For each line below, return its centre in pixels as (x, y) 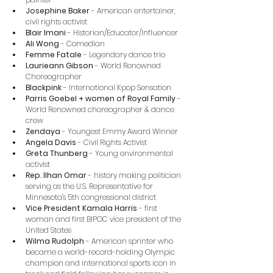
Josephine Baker (58, 10)
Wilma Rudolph (55, 241)
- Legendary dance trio (123, 54)
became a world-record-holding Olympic (101, 252)
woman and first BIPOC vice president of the (104, 219)
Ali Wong (42, 43)
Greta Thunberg (57, 153)
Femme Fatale (54, 54)
